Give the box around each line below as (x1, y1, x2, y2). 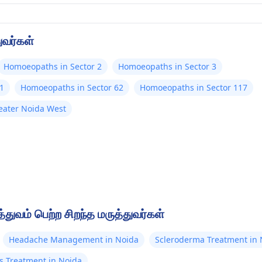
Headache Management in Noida (9, 234, 139, 245)
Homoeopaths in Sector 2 (4, 61, 102, 72)
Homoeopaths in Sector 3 (118, 61, 216, 72)
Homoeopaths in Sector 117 (140, 82, 247, 93)
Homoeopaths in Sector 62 (20, 82, 123, 93)
